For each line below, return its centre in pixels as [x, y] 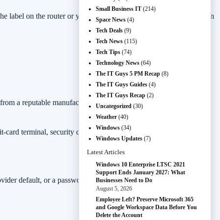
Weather [106, 117]
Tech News [109, 41]
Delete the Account [119, 215]
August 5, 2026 [114, 189]
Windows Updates [119, 138]
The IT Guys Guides [122, 84]
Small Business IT [119, 9]
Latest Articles [106, 152]
